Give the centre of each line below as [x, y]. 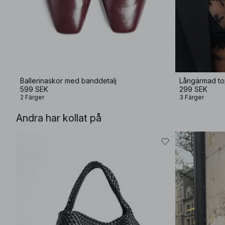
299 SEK [193, 89]
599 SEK [34, 89]
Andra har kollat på [59, 118]
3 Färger [192, 97]
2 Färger [32, 97]
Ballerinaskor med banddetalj [68, 81]
